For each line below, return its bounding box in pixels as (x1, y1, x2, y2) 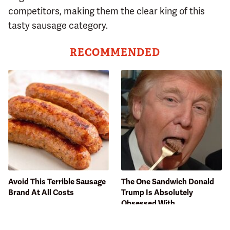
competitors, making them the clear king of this (8, 5, 205, 17)
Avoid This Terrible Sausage (8, 177, 106, 187)
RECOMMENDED (70, 46, 160, 60)
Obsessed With (121, 198, 175, 209)
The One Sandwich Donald (121, 177, 214, 187)
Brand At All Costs (8, 187, 74, 198)
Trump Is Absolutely (121, 187, 193, 198)
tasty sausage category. (8, 20, 108, 32)
